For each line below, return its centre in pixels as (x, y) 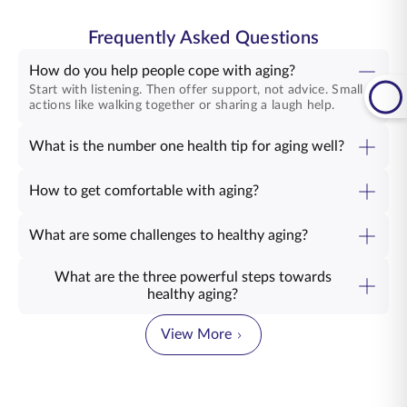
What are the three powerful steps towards (193, 277)
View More (196, 334)
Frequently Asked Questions (203, 38)
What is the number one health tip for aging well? (187, 146)
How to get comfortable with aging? (144, 190)
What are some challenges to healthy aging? (169, 235)
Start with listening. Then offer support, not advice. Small (196, 89)
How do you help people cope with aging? (162, 70)
